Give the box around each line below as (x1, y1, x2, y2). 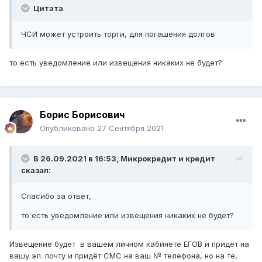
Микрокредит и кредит (120, 154, 215, 164)
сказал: (21, 166, 51, 175)
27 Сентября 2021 (97, 123, 164, 133)
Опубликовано (40, 123, 97, 133)
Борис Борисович (40, 109, 125, 121)
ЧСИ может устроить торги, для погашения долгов (21, 29, 215, 39)
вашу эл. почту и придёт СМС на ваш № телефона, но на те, (9, 251, 237, 261)
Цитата (32, 3, 63, 13)
